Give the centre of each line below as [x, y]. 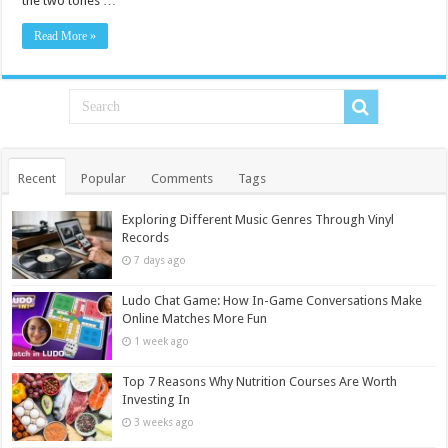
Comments [182, 178]
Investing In [156, 400]
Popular [104, 178]
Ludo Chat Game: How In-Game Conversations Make [272, 300]
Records [146, 237]
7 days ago [160, 259]
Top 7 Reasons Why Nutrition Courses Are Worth [260, 382]
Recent [37, 178]
